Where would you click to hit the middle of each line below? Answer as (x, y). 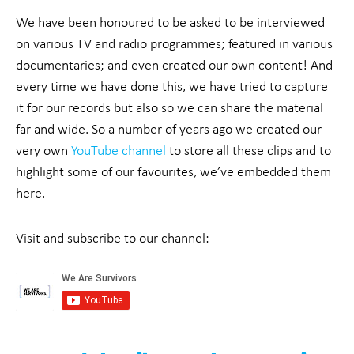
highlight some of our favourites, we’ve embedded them (173, 172)
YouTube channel (119, 151)
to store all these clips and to (249, 151)
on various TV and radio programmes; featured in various (174, 44)
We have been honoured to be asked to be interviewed (170, 23)
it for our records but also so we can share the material (169, 108)
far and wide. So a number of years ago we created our (169, 129)
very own (43, 151)
